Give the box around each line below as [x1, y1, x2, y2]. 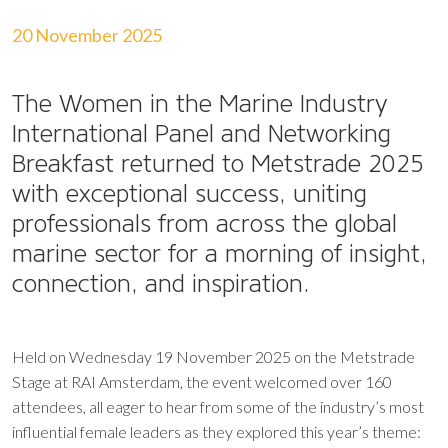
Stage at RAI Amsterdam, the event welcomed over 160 [12, 372, 392, 391]
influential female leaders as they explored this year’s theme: [12, 422, 421, 441]
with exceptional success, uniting [12, 179, 367, 208]
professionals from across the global [12, 209, 397, 238]
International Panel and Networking [12, 119, 391, 148]
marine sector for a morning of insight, [12, 239, 427, 268]
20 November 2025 [12, 24, 162, 46]
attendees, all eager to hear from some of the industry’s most [12, 397, 424, 416]
